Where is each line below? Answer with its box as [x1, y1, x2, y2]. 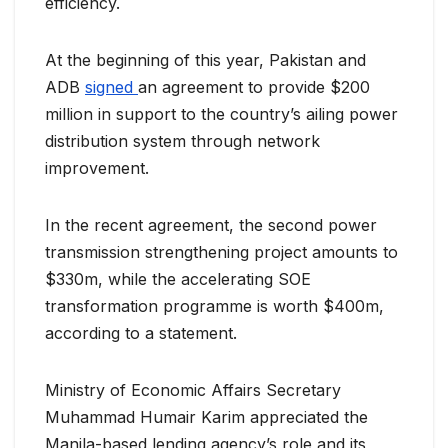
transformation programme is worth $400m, [45, 296, 384, 317]
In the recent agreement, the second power [45, 215, 377, 236]
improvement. [45, 158, 149, 179]
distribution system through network [45, 131, 320, 152]
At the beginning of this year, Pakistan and [45, 50, 366, 71]
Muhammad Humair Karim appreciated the [45, 407, 368, 428]
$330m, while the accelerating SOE [45, 269, 311, 290]
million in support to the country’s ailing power [45, 104, 398, 125]
